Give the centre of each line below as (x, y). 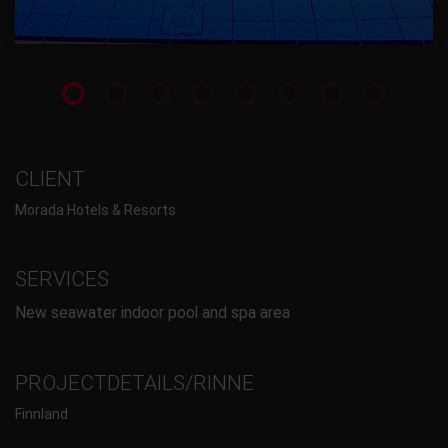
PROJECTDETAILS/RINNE (134, 382)
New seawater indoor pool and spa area (152, 312)
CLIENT (50, 178)
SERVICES (62, 279)
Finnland (41, 414)
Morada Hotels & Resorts (95, 210)
